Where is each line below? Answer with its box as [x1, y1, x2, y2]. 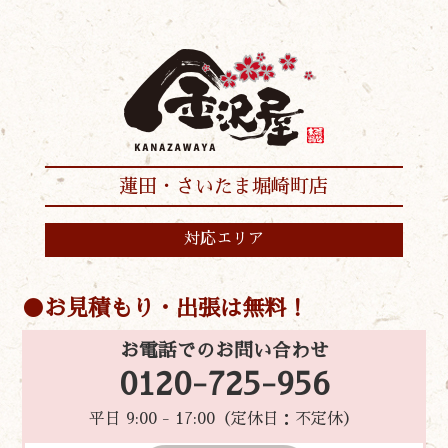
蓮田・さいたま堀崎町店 [119, 176, 329, 196]
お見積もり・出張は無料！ [44, 296, 309, 320]
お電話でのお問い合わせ [119, 340, 329, 360]
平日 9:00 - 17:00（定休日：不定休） [89, 410, 359, 427]
